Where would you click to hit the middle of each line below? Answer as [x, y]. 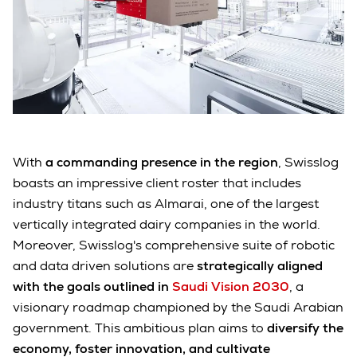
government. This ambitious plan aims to [140, 328]
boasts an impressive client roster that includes [157, 182]
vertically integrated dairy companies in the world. [167, 224]
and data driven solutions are [103, 265]
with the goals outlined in [92, 286]
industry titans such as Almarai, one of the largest [166, 203]
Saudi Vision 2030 [231, 286]
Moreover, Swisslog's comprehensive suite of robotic [174, 245]
